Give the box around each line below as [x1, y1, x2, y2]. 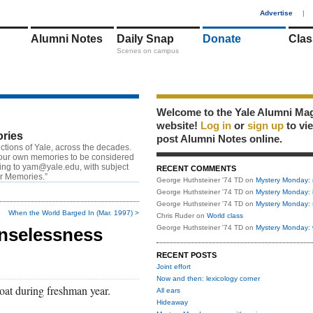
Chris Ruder [156, 212, 194, 219]
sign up [247, 119, 284, 131]
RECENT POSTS [156, 251, 217, 259]
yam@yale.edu [22, 162, 80, 172]
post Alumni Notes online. [156, 133, 282, 145]
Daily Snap [117, 33, 174, 45]
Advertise [260, 9, 293, 17]
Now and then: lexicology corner [156, 275, 260, 282]
